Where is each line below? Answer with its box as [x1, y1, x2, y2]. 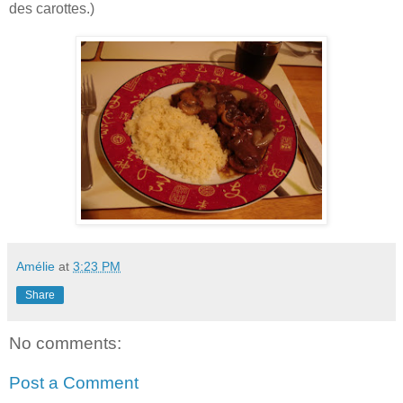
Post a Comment [9, 372, 139, 392]
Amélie [16, 258, 55, 273]
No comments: [9, 333, 121, 353]
